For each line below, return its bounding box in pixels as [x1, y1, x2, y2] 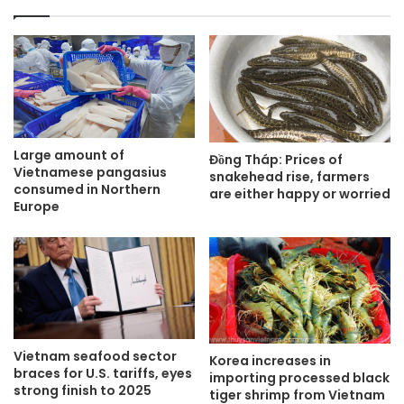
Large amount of [14, 145, 124, 164]
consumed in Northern [14, 179, 161, 198]
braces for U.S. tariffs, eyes [14, 364, 192, 383]
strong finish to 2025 [14, 381, 151, 400]
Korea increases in [209, 352, 331, 371]
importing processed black [209, 369, 390, 388]
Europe [14, 197, 60, 216]
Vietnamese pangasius [14, 162, 167, 181]
